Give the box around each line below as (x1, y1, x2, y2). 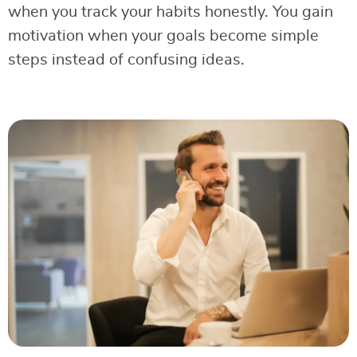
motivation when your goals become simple (8, 28, 319, 44)
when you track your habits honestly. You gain (8, 4, 333, 20)
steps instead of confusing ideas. (8, 52, 245, 68)
